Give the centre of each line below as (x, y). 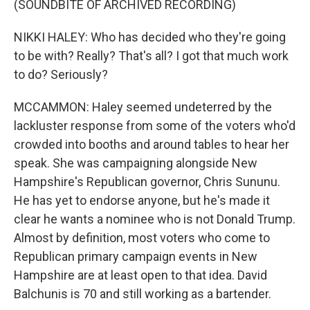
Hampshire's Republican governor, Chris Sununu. (147, 182)
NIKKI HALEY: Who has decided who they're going (150, 37)
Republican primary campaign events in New (136, 256)
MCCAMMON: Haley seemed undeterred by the (143, 107)
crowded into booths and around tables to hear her (152, 144)
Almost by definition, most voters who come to (142, 238)
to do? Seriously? (61, 74)
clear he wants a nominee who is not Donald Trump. (155, 219)
